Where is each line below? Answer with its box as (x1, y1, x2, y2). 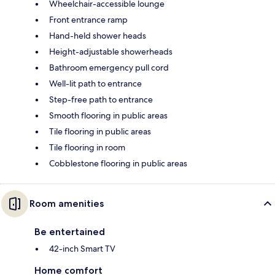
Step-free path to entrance (49, 93, 153, 105)
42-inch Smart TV (49, 242, 115, 254)
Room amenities (29, 197, 104, 209)
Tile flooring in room (49, 141, 125, 153)
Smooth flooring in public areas (49, 109, 168, 121)
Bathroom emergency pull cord (49, 61, 169, 73)
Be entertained (34, 225, 105, 238)
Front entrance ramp (49, 14, 128, 25)
